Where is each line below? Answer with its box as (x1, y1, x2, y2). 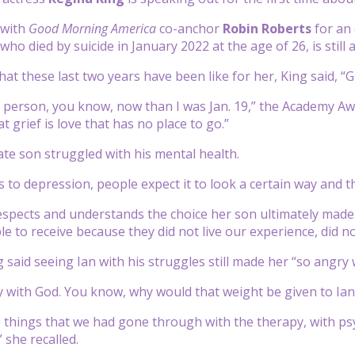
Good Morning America (29, 19, 156, 37)
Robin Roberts (219, 19, 311, 37)
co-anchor (156, 19, 219, 37)
